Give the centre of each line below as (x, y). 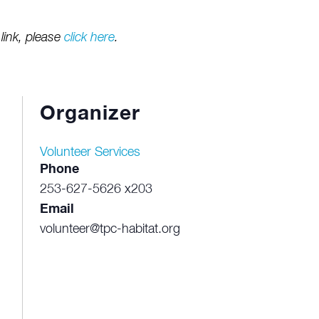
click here (89, 38)
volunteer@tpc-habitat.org (110, 229)
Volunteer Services (90, 152)
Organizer (90, 114)
